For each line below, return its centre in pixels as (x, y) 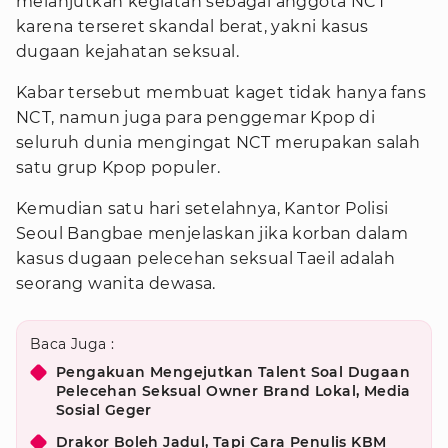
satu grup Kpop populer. (118, 167)
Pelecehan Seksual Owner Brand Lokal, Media (233, 391)
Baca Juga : (72, 344)
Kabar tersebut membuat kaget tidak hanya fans (221, 92)
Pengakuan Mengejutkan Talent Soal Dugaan (233, 372)
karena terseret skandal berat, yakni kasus (192, 26)
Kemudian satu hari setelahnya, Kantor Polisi (202, 208)
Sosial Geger (104, 410)
